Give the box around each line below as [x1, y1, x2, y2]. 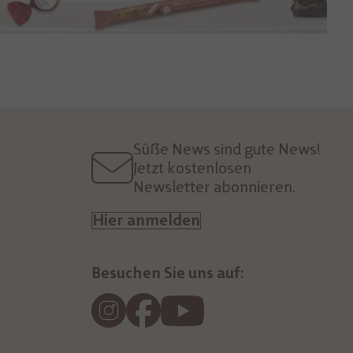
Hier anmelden [92, 211, 201, 230]
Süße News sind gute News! [132, 139, 320, 159]
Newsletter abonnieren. [132, 177, 295, 197]
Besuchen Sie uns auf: [91, 264, 245, 283]
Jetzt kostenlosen [132, 158, 251, 178]
